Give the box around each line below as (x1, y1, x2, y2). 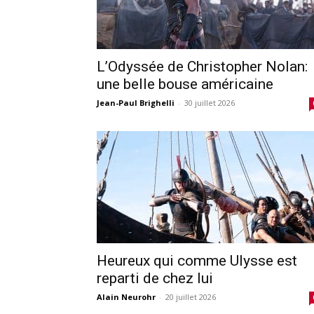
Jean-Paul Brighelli (97, 97, 175, 108)
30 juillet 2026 (184, 97, 235, 108)
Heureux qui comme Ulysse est (97, 252, 297, 269)
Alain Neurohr (97, 291, 156, 302)
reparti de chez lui (97, 269, 213, 287)
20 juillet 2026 (165, 291, 216, 302)
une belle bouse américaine (97, 75, 273, 93)
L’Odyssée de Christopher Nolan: (97, 57, 308, 75)
